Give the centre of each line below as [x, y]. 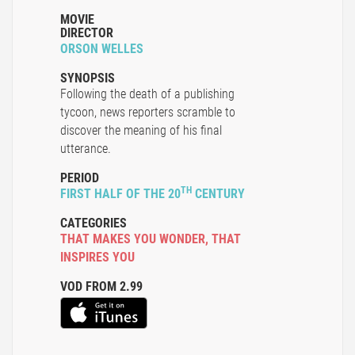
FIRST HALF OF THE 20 [120, 194]
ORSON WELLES [102, 49]
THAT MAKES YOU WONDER [133, 239]
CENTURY [218, 194]
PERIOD [80, 178]
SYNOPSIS [88, 78]
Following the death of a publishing [147, 94]
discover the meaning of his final [141, 131]
